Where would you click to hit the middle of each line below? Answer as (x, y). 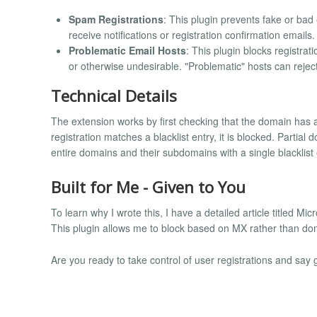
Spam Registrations (116, 19)
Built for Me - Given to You (148, 187)
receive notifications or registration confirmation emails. (192, 34)
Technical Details (114, 96)
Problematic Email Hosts (127, 50)
